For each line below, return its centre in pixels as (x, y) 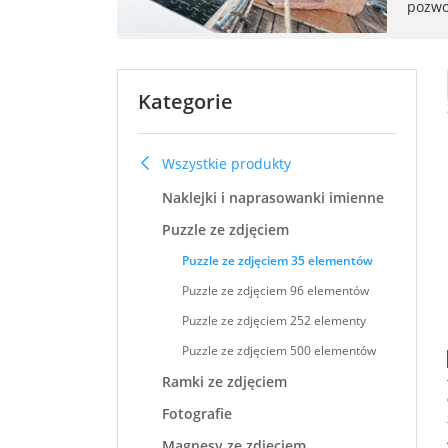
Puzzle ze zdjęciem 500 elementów (279, 350)
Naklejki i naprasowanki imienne (273, 197)
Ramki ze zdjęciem (224, 381)
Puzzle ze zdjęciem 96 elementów (275, 290)
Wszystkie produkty (226, 163)
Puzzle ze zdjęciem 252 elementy (274, 320)
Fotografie (197, 413)
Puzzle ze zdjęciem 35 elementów (277, 260)
